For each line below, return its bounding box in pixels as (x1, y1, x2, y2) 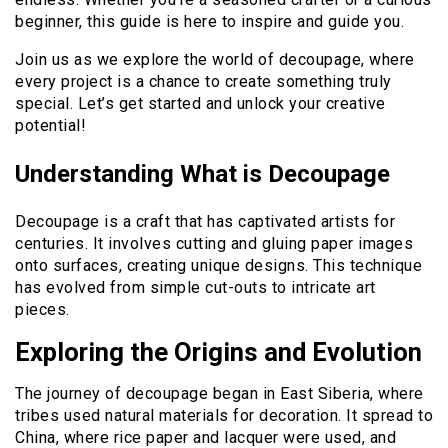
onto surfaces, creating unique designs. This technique (15, 256, 422, 276)
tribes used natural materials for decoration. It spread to (15, 406, 433, 426)
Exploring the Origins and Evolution (15, 337, 422, 368)
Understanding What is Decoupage (15, 160, 390, 189)
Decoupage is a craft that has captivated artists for (15, 212, 395, 232)
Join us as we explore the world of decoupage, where (15, 50, 415, 70)
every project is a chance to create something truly (15, 72, 392, 92)
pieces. (15, 300, 70, 320)
